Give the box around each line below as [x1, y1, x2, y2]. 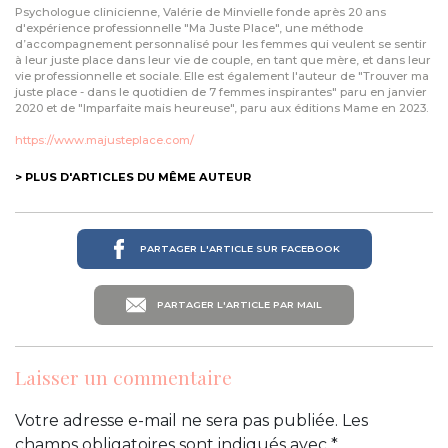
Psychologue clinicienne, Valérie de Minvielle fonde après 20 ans [15, 4, 386, 19]
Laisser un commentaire [15, 364, 232, 391]
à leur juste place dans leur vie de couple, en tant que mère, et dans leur [15, 52, 431, 67]
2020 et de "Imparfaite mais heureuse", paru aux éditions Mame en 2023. [15, 100, 428, 115]
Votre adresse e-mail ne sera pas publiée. [15, 411, 338, 431]
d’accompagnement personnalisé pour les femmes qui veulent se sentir [15, 36, 427, 51]
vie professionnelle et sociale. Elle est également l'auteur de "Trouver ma [15, 68, 429, 83]
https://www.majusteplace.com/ [15, 132, 194, 147]
